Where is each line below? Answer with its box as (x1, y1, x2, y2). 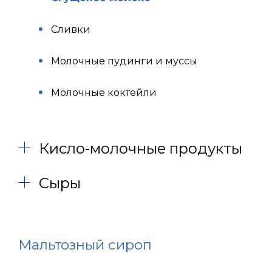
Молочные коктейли (51, 87, 157, 98)
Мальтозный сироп (18, 236, 152, 253)
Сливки (51, 24, 90, 35)
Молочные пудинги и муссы (51, 55, 197, 67)
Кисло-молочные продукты (39, 140, 242, 157)
